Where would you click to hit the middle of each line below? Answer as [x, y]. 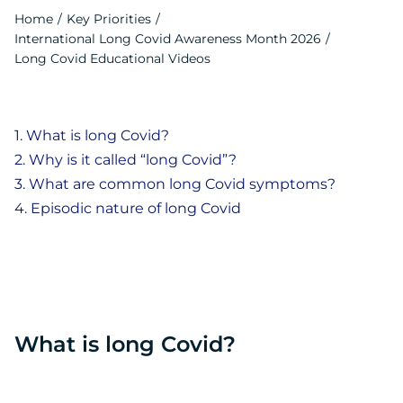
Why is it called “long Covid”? [133, 160]
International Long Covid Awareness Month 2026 [168, 39]
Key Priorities [108, 19]
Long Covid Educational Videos [112, 58]
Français [201, 55]
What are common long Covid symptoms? [182, 184]
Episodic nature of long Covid [136, 208]
